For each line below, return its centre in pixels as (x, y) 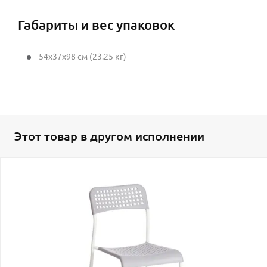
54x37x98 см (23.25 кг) (83, 56)
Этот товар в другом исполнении (109, 136)
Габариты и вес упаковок (96, 24)
